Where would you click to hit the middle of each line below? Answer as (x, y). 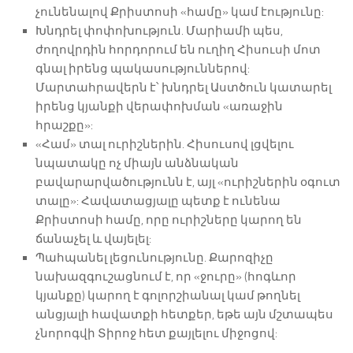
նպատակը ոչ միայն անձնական (137, 163)
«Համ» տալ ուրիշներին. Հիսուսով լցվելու (165, 144)
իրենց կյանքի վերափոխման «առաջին (159, 106)
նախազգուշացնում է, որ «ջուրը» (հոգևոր (166, 277)
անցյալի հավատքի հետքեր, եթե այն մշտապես (184, 314)
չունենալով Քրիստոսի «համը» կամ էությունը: (180, 12)
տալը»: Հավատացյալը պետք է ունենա (158, 201)
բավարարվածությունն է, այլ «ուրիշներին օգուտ (188, 182)
